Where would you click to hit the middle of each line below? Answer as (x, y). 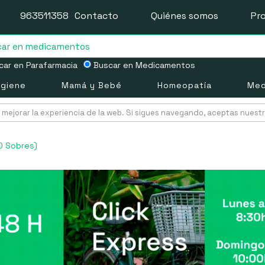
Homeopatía (184, 85)
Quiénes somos (185, 16)
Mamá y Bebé (91, 85)
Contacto (96, 16)
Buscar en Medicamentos (143, 65)
